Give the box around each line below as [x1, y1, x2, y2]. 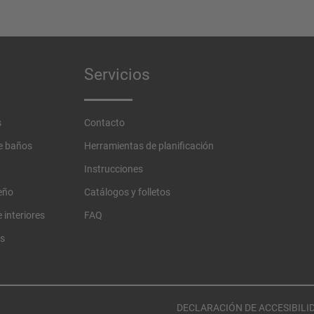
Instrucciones [84, 163, 143, 175]
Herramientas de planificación [84, 140, 214, 152]
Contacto [84, 117, 125, 129]
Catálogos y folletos [84, 186, 170, 198]
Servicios [84, 65, 150, 85]
